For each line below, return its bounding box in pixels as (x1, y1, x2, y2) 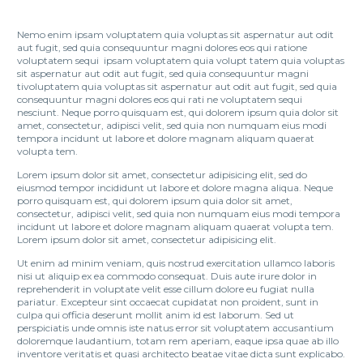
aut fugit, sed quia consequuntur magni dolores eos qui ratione (17, 41, 307, 53)
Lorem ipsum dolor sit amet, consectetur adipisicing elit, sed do (17, 168, 307, 181)
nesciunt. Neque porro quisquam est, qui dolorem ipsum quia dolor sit (17, 105, 339, 118)
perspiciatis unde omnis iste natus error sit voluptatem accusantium (17, 321, 334, 334)
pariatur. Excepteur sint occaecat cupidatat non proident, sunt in (17, 295, 318, 308)
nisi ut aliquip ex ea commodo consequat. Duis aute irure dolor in (17, 269, 317, 282)
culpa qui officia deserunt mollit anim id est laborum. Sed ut (17, 308, 294, 321)
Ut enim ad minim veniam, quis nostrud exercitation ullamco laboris (17, 256, 335, 269)
